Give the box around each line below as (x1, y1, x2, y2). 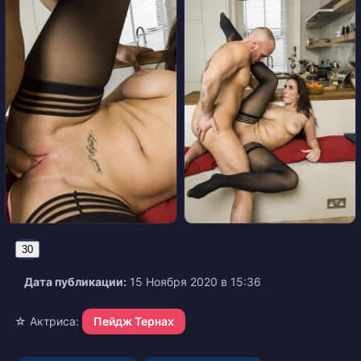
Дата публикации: (24, 275, 127, 289)
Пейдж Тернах (93, 314, 174, 329)
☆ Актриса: (15, 314, 79, 329)
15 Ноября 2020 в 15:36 (127, 275, 261, 289)
